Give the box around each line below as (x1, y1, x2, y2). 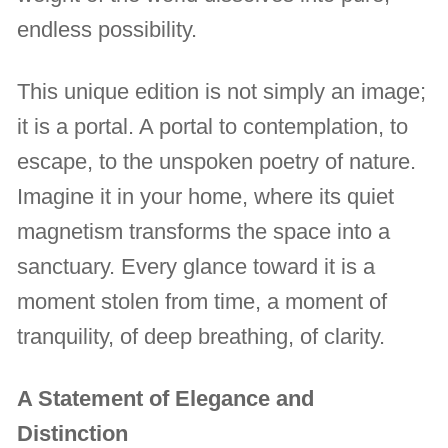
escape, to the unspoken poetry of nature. (17, 148, 417, 174)
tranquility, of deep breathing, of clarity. (17, 323, 386, 349)
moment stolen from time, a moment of (17, 288, 388, 314)
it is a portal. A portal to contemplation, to (17, 113, 409, 139)
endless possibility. (17, 16, 198, 42)
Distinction (17, 420, 129, 446)
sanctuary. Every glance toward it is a (17, 253, 376, 279)
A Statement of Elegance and (17, 385, 315, 411)
